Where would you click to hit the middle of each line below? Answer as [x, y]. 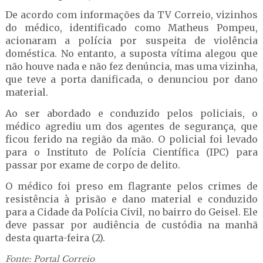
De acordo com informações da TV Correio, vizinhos [131, 15]
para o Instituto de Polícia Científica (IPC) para [131, 152]
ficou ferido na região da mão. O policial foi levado [131, 139]
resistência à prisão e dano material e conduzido [131, 199]
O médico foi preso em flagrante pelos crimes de [131, 186]
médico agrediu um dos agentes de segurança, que [131, 126]
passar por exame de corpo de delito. [92, 165]
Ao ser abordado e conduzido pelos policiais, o [131, 113]
